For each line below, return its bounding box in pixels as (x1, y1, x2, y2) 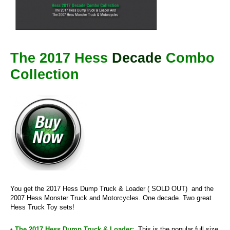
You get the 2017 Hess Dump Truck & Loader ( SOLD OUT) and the (10, 184, 214, 193)
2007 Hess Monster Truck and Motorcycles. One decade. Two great (10, 194, 212, 202)
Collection (10, 66, 79, 82)
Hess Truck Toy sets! (10, 203, 74, 211)
